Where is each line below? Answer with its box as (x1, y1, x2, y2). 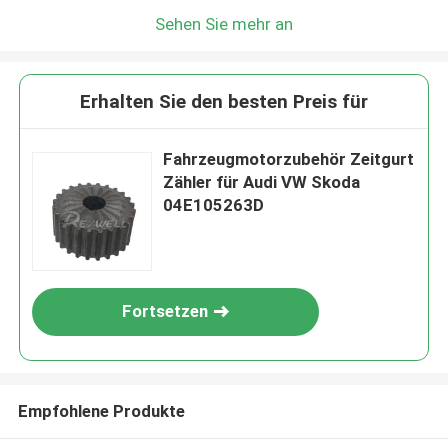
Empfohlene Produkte (17, 400, 185, 421)
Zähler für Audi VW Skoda (163, 172, 361, 193)
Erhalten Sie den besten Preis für (80, 90, 368, 114)
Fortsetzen (122, 301, 209, 322)
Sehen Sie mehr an (155, 13, 293, 34)
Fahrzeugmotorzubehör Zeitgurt (163, 149, 415, 170)
